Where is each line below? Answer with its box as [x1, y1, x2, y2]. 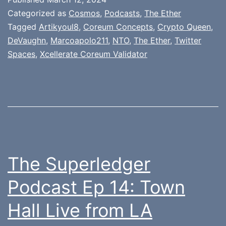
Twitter [175, 35, 201, 45]
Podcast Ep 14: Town [8, 176, 185, 198]
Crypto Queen [157, 21, 211, 32]
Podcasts [104, 8, 140, 18]
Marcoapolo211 [50, 35, 108, 45]
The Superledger [8, 152, 150, 175]
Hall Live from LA [8, 199, 152, 221]
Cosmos [69, 8, 100, 18]
